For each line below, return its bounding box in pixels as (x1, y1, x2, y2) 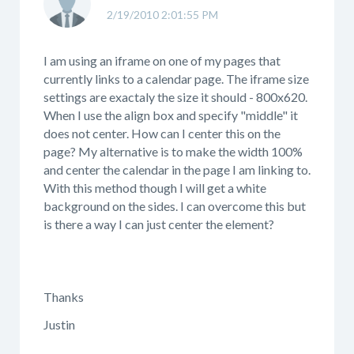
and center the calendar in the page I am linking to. (43, 162, 311, 177)
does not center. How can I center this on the (43, 126, 281, 141)
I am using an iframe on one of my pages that (43, 53, 281, 68)
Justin (43, 316, 75, 332)
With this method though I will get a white (43, 180, 266, 195)
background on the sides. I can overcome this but (43, 198, 306, 213)
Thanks (43, 289, 84, 304)
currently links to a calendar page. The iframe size (43, 71, 309, 86)
